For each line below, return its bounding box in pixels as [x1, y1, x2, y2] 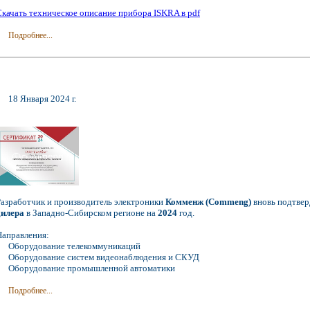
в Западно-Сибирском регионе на [24, 208, 158, 219]
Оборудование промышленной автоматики [8, 263, 176, 274]
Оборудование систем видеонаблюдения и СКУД [8, 252, 200, 263]
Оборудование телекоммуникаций [8, 241, 141, 252]
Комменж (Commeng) [165, 197, 251, 208]
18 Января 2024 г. [8, 93, 77, 104]
